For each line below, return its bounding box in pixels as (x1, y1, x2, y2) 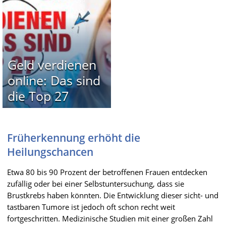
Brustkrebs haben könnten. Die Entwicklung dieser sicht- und (7, 190, 218, 200)
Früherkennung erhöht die (7, 130, 140, 145)
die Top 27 (7, 87, 69, 104)
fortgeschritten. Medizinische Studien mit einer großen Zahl (7, 213, 213, 223)
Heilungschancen (7, 144, 93, 159)
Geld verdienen (7, 55, 96, 73)
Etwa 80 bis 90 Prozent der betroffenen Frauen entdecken (7, 166, 207, 177)
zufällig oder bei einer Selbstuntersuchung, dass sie (7, 178, 184, 189)
